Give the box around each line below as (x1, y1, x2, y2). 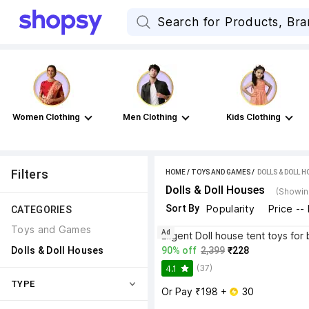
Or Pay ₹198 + (161, 286, 230, 297)
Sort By (166, 203, 199, 214)
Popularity (206, 203, 255, 215)
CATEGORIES (11, 204, 72, 215)
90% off (161, 245, 197, 256)
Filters (11, 167, 49, 181)
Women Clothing (12, 112, 80, 122)
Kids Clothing (226, 112, 281, 122)
